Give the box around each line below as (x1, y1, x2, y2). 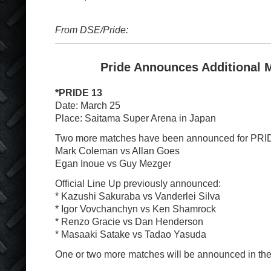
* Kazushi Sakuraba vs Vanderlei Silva (55, 190, 220, 201)
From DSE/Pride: (55, 24, 128, 35)
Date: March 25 (55, 99, 120, 111)
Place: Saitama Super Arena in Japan (55, 112, 216, 123)
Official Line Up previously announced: (55, 177, 221, 189)
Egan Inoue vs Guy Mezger (55, 157, 171, 169)
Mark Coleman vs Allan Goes (55, 145, 180, 156)
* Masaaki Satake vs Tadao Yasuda (55, 228, 206, 240)
